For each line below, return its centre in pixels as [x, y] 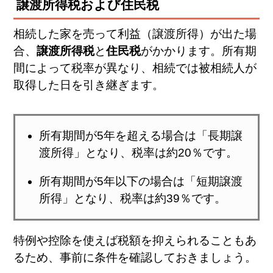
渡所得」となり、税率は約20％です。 [138, 153]
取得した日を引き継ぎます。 [89, 85]
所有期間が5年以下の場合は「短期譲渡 [140, 182]
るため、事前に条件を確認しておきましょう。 [135, 258]
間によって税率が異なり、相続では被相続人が [135, 68]
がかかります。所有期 [199, 51]
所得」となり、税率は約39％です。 [132, 199]
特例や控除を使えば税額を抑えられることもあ [135, 241]
